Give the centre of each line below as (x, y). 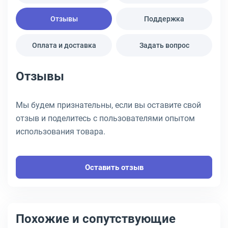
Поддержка (164, 19)
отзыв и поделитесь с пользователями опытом (105, 118)
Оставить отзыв (114, 167)
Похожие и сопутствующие (96, 219)
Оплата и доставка (64, 45)
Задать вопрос (164, 45)
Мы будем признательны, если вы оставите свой (108, 105)
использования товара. (61, 132)
